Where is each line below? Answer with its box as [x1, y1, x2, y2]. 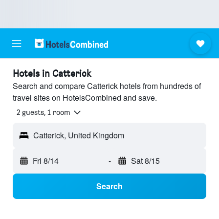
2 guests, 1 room [17, 108, 70, 117]
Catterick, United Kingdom [33, 130, 124, 141]
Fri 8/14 [33, 155, 59, 167]
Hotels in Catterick [13, 67, 91, 79]
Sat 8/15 [131, 155, 160, 167]
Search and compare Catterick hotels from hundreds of [13, 80, 201, 91]
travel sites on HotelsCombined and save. [13, 92, 157, 103]
